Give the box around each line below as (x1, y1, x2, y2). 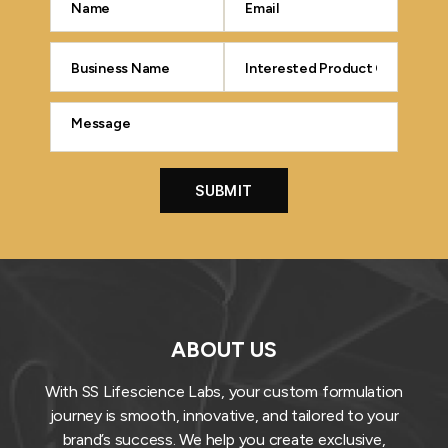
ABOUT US (171, 336, 277, 362)
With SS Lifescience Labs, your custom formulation (44, 381, 404, 401)
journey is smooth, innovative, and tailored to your (49, 405, 399, 425)
